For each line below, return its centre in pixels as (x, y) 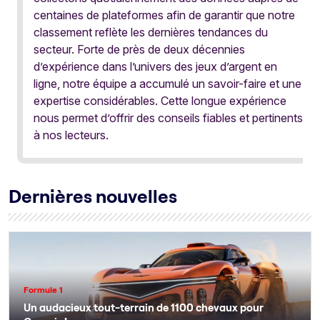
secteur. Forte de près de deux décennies (139, 50)
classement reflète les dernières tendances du (151, 32)
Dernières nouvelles (93, 196)
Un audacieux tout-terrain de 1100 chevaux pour (144, 308)
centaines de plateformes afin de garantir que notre (164, 15)
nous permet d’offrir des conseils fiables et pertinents (168, 118)
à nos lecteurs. (71, 135)
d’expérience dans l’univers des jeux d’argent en (155, 67)
